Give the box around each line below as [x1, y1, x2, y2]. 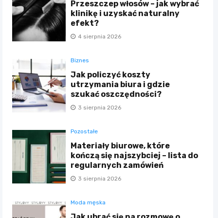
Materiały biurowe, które [71, 141, 170, 151]
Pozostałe [71, 128, 98, 135]
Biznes [71, 57, 90, 64]
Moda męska [71, 199, 106, 206]
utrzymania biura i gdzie [71, 80, 170, 90]
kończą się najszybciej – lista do [71, 151, 199, 161]
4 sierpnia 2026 [78, 33, 122, 40]
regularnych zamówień [71, 161, 164, 170]
